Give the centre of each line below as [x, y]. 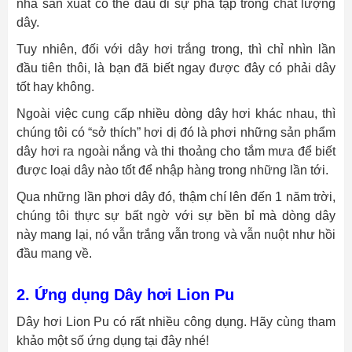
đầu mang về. [54, 254]
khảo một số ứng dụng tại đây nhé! [113, 341]
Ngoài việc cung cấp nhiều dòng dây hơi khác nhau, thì [176, 114]
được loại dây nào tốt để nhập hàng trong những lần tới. [172, 170]
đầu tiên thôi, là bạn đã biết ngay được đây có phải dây [176, 68]
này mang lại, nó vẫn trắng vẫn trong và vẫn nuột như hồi [176, 235]
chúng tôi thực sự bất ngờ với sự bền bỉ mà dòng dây [176, 216]
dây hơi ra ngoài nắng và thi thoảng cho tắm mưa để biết [176, 152]
